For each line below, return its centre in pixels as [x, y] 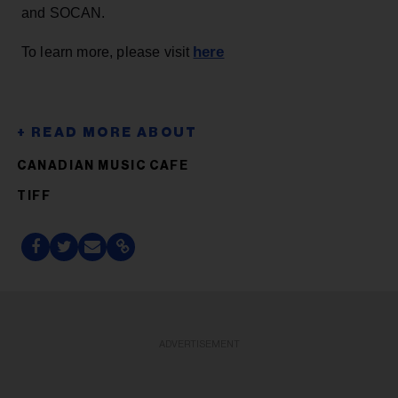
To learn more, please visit [107, 52]
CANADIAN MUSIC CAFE [103, 166]
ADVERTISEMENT [199, 344]
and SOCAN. [64, 12]
